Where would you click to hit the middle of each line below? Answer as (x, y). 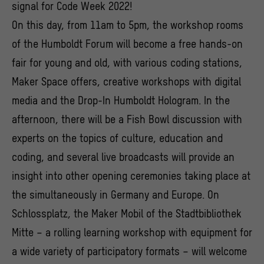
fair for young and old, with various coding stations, (127, 63)
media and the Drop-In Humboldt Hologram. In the (121, 101)
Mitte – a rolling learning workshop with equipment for (132, 233)
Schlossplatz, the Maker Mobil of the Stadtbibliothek (127, 214)
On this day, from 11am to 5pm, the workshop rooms (128, 25)
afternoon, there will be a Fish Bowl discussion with (127, 120)
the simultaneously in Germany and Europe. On (115, 195)
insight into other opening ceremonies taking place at (131, 176)
